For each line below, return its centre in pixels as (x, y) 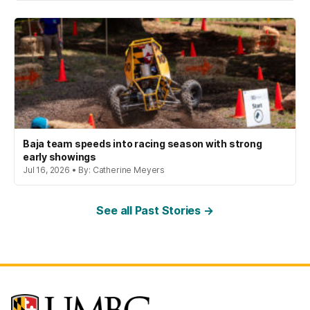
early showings (60, 156)
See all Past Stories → (155, 210)
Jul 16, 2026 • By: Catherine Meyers (94, 170)
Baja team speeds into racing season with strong (143, 143)
